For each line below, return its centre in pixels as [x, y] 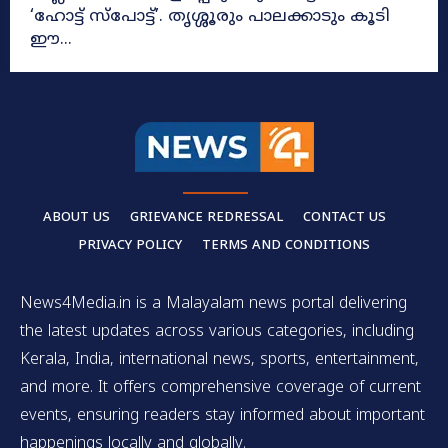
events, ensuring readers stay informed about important [222, 415]
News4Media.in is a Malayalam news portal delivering [213, 303]
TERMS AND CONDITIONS [286, 245]
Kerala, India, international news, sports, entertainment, [219, 359]
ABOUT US [76, 217]
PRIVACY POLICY [130, 245]
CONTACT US [344, 217]
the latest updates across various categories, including [217, 331]
